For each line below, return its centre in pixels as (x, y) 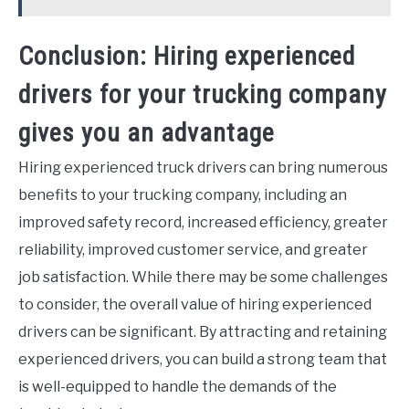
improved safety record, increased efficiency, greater (203, 222)
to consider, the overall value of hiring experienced (195, 304)
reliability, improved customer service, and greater (193, 249)
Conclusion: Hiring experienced (187, 56)
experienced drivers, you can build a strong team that (203, 359)
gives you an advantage (147, 132)
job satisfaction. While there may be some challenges (203, 277)
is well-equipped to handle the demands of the (178, 386)
